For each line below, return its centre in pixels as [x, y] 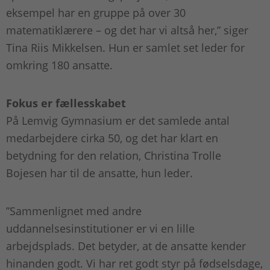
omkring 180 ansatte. [61, 65]
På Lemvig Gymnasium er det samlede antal [118, 121]
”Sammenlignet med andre [74, 211]
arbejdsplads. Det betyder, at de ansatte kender [126, 246]
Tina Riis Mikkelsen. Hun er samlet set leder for [125, 48]
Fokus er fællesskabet [66, 103]
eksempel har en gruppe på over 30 [96, 13]
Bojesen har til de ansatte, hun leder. [101, 173]
